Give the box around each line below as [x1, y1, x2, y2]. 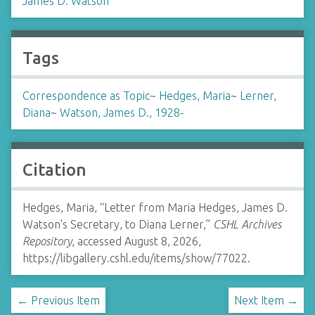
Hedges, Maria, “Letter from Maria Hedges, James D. [22, 201, 288, 214]
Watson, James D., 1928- [60, 106, 184, 119]
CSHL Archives [213, 218, 281, 231]
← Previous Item [17, 294, 100, 307]
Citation [22, 160, 86, 179]
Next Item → [234, 294, 298, 307]
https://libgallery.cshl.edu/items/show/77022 [22, 252, 247, 264]
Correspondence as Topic [22, 89, 150, 102]
